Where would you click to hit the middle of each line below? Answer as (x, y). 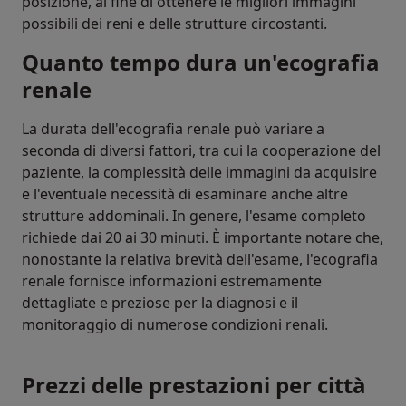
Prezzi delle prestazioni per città (194, 385)
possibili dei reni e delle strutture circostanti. (174, 24)
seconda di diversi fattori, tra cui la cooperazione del (201, 150)
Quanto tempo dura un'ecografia (201, 62)
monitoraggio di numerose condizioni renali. (175, 324)
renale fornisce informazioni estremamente (172, 281)
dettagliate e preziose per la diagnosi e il (160, 303)
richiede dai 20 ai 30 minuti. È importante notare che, (203, 237)
